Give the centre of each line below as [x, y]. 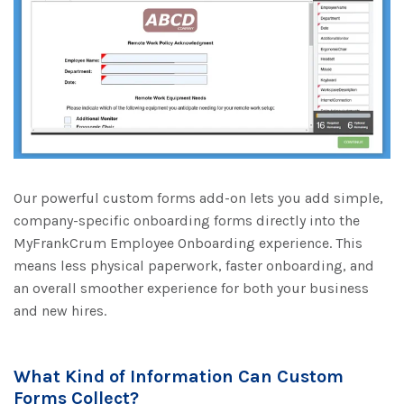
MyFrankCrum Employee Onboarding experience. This [188, 243]
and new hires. [60, 310]
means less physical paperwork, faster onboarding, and [194, 265]
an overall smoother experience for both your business [191, 288]
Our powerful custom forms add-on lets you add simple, [198, 197]
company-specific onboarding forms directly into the [187, 220]
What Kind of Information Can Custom [179, 376]
